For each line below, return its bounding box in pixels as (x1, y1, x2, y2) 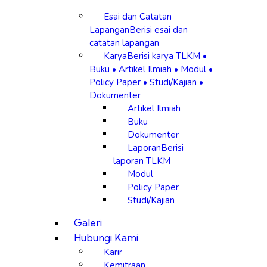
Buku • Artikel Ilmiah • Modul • (89, 63, 213, 74)
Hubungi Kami (73, 231, 138, 244)
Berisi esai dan (129, 23, 188, 35)
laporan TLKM (113, 154, 170, 166)
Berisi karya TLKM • (127, 49, 207, 61)
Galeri (73, 216, 102, 229)
